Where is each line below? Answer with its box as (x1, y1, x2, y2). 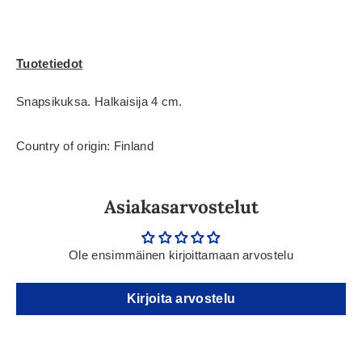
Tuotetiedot (16, 56, 83, 70)
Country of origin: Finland (16, 138, 154, 153)
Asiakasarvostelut (103, 194, 259, 218)
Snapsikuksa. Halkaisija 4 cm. (16, 94, 183, 108)
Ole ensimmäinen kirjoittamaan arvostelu (69, 247, 293, 262)
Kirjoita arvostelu (126, 291, 236, 305)
